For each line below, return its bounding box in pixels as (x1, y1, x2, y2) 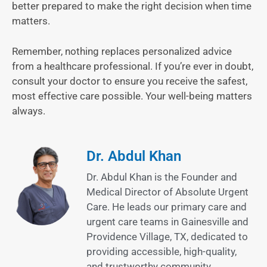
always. (12, 104, 45, 117)
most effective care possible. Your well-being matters (12, 89, 252, 102)
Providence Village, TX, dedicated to (86, 231, 248, 243)
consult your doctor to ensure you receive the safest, (12, 74, 247, 87)
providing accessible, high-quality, (86, 246, 237, 258)
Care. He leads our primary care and (86, 201, 247, 213)
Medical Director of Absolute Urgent (86, 186, 249, 198)
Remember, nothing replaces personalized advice (12, 45, 232, 57)
